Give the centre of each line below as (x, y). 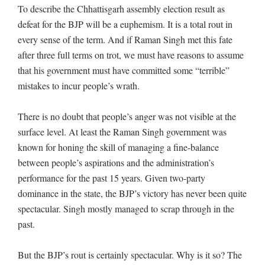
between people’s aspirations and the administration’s (116, 162)
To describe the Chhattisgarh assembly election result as (121, 8)
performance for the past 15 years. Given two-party (112, 177)
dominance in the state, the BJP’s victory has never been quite (132, 193)
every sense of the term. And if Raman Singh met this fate (125, 39)
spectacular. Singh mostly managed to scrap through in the (126, 208)
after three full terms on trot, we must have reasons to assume (131, 54)
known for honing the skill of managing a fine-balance (118, 147)
